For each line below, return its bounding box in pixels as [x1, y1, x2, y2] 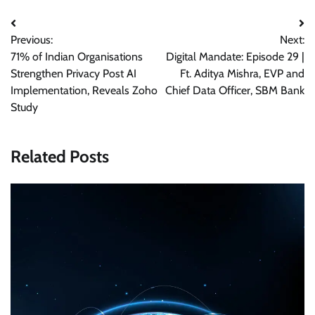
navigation [10, 41, 86, 63]
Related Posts [11, 146, 109, 167]
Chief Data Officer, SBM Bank [165, 84, 304, 98]
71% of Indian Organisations [11, 50, 143, 64]
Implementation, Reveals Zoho [11, 84, 157, 98]
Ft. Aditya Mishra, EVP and [180, 67, 304, 81]
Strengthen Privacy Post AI [11, 67, 136, 81]
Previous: [11, 33, 53, 47]
